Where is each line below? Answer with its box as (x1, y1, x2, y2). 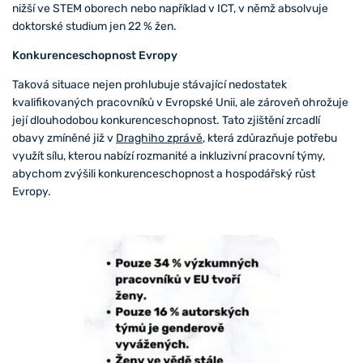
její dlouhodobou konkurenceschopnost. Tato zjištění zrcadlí (12, 113, 320, 127)
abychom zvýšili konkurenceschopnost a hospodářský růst (12, 166, 315, 181)
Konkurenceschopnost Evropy (12, 48, 177, 62)
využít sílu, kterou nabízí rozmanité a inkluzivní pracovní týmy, (12, 148, 325, 163)
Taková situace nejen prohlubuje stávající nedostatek (12, 77, 287, 92)
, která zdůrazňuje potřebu (203, 130, 337, 145)
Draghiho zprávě (116, 130, 203, 145)
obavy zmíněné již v (12, 130, 116, 145)
